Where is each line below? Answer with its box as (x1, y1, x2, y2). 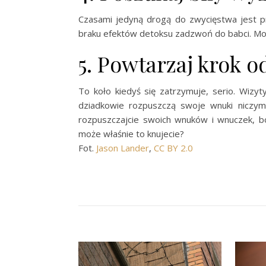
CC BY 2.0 (154, 142, 193, 154)
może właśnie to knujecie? (78, 128, 184, 140)
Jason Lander (96, 142, 149, 154)
